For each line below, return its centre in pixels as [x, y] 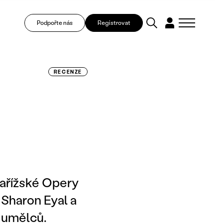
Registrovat [114, 23]
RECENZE [68, 72]
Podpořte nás [55, 23]
